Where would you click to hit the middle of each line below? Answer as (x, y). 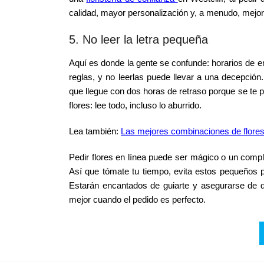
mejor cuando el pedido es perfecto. (137, 199)
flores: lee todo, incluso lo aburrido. (135, 105)
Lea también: (95, 131)
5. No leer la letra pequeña (138, 39)
